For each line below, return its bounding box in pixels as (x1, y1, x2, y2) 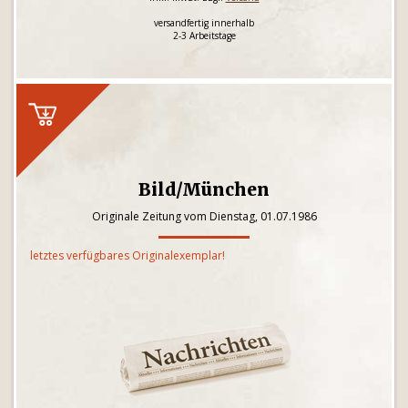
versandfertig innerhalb (154, 16, 254, 29)
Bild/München (138, 178, 270, 200)
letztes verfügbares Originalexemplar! (30, 248, 225, 263)
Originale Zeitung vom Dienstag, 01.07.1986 (91, 209, 317, 224)
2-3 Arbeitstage (172, 29, 236, 42)
